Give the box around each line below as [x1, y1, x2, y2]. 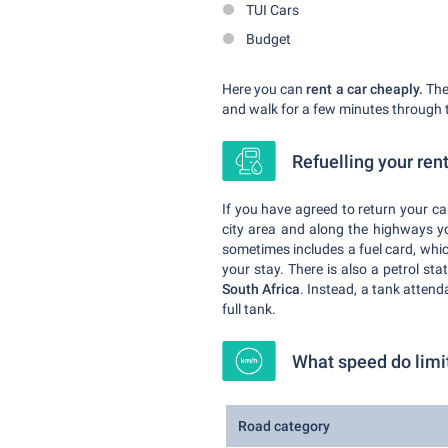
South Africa [222, 281, 301, 297]
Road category [238, 418, 330, 434]
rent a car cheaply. [306, 81, 423, 97]
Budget [246, 31, 291, 47]
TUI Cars [246, 2, 299, 18]
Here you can [222, 81, 307, 97]
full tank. [222, 301, 276, 317]
